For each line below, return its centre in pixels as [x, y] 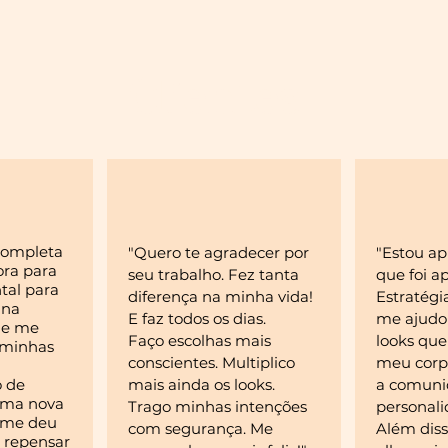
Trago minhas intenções [217, 406]
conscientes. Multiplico [211, 362]
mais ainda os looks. [201, 384]
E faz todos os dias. [197, 318]
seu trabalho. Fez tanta [213, 274]
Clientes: [220, 96]
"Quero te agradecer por [218, 252]
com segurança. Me [200, 428]
